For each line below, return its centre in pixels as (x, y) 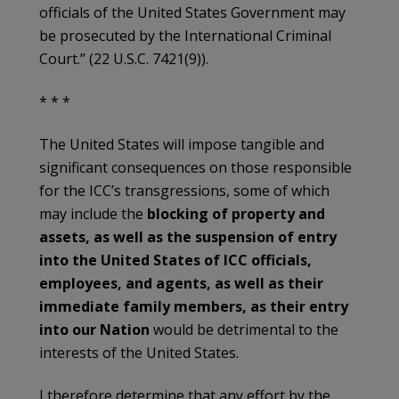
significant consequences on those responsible (195, 167)
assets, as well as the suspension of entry (188, 236)
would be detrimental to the (244, 329)
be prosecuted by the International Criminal (185, 35)
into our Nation (94, 329)
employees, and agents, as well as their (181, 283)
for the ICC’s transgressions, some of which (184, 190)
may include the (93, 213)
